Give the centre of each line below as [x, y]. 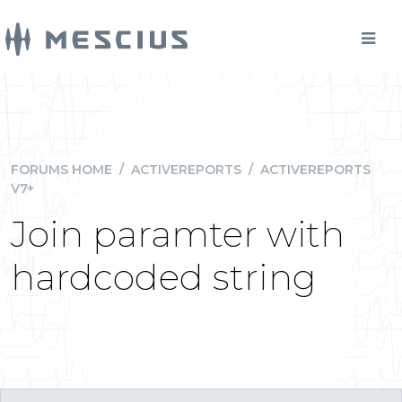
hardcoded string [164, 277]
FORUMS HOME [61, 170]
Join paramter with [178, 234]
